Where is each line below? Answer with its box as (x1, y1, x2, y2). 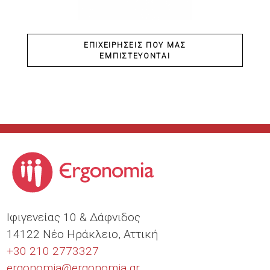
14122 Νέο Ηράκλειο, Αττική (7, 227, 159, 242)
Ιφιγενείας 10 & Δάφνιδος (7, 210, 141, 225)
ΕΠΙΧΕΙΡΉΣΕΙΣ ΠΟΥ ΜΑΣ (83, 40, 186, 49)
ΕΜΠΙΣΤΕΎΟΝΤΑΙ (99, 51, 171, 60)
